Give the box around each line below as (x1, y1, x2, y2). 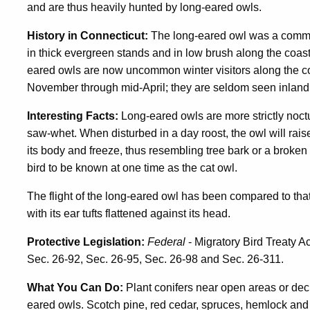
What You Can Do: (27, 282, 123, 294)
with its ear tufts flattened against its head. (27, 208, 230, 220)
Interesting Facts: (27, 110, 118, 122)
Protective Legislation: (27, 236, 145, 248)
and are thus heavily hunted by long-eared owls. (27, 1, 262, 14)
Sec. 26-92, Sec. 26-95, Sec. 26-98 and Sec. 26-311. (27, 253, 284, 266)
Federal (147, 236, 185, 248)
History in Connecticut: (27, 30, 148, 42)
